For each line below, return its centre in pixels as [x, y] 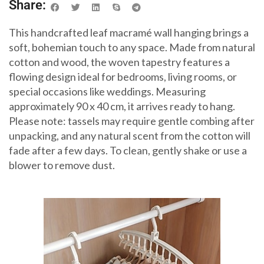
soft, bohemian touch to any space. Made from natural [132, 47]
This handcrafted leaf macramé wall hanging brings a [129, 32]
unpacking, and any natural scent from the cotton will [130, 135]
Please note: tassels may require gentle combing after [132, 121]
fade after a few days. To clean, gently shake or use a [128, 150]
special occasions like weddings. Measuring [107, 91]
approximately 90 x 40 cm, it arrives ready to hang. [122, 106]
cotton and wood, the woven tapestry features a [119, 62]
